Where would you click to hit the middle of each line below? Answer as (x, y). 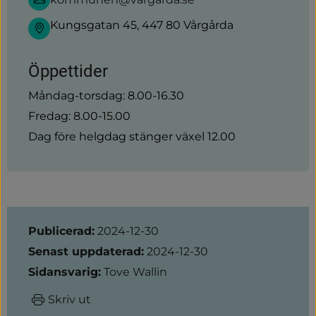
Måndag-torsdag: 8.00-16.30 (106, 95)
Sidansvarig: (65, 272)
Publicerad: (61, 231)
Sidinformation (75, 219)
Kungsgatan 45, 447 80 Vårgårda (142, 25)
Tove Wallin (135, 272)
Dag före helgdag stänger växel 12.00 (132, 136)
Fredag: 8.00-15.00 (79, 116)
